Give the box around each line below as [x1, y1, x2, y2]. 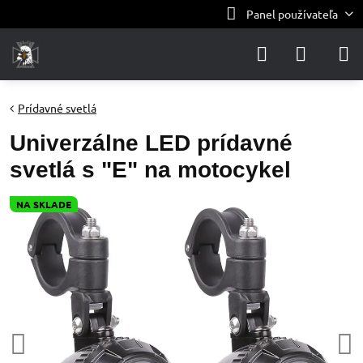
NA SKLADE [16, 198, 71, 211]
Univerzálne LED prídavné [10, 130, 293, 156]
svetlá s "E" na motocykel [10, 157, 291, 182]
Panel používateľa [246, 6, 338, 21]
